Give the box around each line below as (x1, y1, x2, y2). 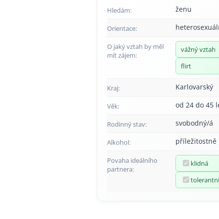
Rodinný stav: (107, 119, 147, 129)
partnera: (107, 164, 134, 174)
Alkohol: (107, 137, 131, 147)
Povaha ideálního (107, 155, 157, 165)
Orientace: (107, 23, 137, 33)
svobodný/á (175, 118, 213, 128)
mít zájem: (107, 50, 137, 60)
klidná (191, 158, 208, 168)
